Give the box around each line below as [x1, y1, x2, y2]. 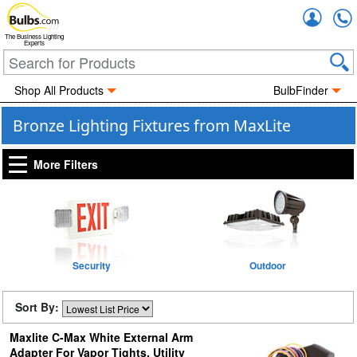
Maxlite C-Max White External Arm [9, 329, 193, 345]
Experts [24, 38, 45, 48]
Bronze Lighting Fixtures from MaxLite [13, 115, 291, 136]
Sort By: [15, 299, 62, 315]
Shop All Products [14, 82, 104, 98]
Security [73, 258, 112, 273]
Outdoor [249, 258, 286, 273]
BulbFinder [273, 82, 329, 98]
